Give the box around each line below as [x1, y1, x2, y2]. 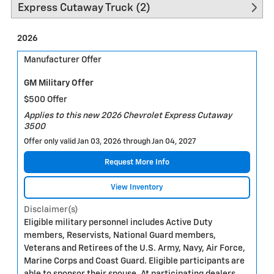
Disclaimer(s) [24, 205, 78, 214]
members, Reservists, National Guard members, [24, 231, 216, 240]
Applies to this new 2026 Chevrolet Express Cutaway [24, 111, 232, 120]
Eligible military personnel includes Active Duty [24, 218, 212, 227]
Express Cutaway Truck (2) [18, 2, 150, 14]
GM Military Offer [24, 78, 94, 87]
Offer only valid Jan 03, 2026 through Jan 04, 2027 [24, 138, 196, 146]
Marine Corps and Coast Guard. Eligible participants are [24, 256, 245, 265]
